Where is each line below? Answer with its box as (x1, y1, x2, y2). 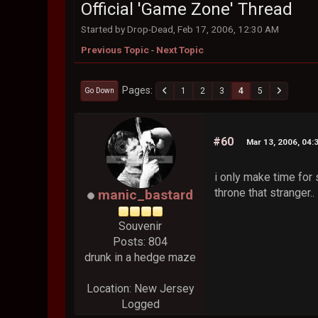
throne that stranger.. (214, 186, 315, 200)
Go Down (84, 85, 115, 95)
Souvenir (119, 219, 163, 234)
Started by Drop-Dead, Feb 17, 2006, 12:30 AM (81, 23, 280, 35)
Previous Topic (81, 44, 150, 56)
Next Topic (156, 44, 204, 56)
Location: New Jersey (86, 282, 194, 296)
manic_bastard (98, 187, 194, 204)
